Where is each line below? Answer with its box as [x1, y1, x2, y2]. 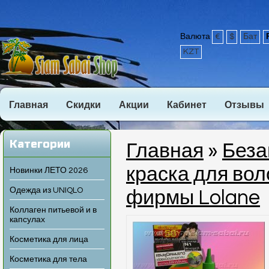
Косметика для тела [10, 255, 87, 264]
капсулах [10, 216, 45, 224]
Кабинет [167, 100, 207, 110]
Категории [10, 138, 70, 151]
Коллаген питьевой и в [10, 206, 97, 214]
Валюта [180, 32, 212, 41]
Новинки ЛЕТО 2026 [10, 166, 88, 175]
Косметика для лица [10, 235, 88, 244]
